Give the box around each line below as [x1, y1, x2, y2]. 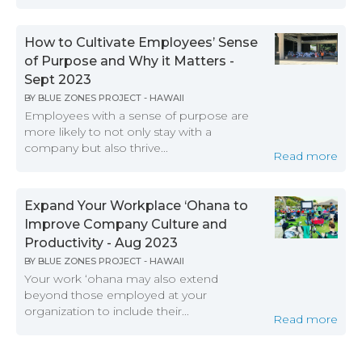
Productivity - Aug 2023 [24, 235, 178, 251]
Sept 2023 [24, 72, 91, 88]
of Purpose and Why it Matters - [24, 53, 234, 69]
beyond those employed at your [24, 288, 207, 303]
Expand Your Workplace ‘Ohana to [24, 198, 248, 214]
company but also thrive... [24, 141, 168, 156]
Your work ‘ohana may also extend [24, 271, 218, 287]
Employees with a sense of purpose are [24, 108, 249, 124]
